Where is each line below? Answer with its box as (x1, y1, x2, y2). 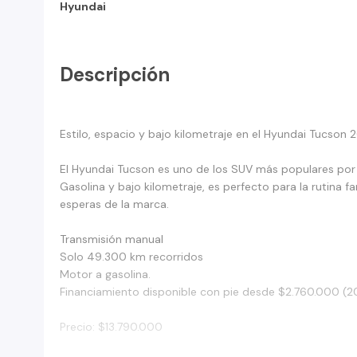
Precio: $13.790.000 (60, 319, 163, 334)
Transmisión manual (60, 231, 163, 246)
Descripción (60, 61, 170, 87)
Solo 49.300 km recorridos (60, 249, 203, 264)
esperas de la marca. (60, 196, 169, 211)
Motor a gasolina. (60, 266, 151, 281)
